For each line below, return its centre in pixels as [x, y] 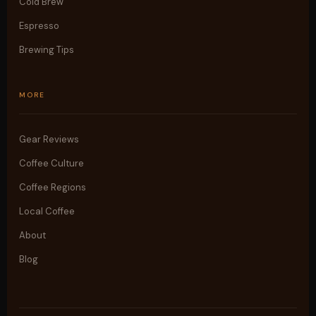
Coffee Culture [52, 163]
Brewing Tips [47, 50]
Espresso [39, 26]
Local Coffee [47, 211]
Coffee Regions [53, 187]
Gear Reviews [49, 139]
